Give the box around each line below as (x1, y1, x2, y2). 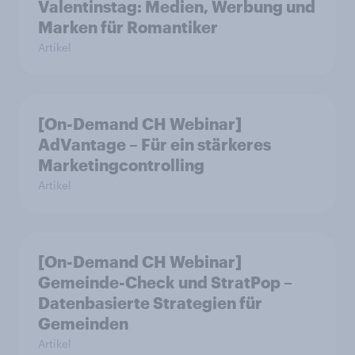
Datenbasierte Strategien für (38, 293, 262, 312)
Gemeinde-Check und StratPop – (38, 273, 292, 292)
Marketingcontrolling (38, 155, 204, 174)
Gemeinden (38, 314, 128, 333)
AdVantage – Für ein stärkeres (38, 135, 271, 154)
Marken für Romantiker (38, 17, 218, 36)
